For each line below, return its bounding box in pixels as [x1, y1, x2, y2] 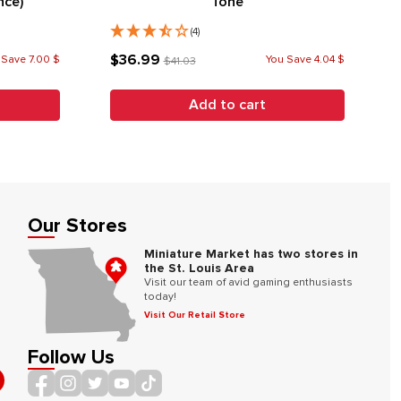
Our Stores [28, 214, 128, 238]
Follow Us [28, 346, 115, 370]
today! [144, 290, 177, 303]
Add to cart [188, 96, 266, 115]
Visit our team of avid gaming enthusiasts [144, 276, 354, 289]
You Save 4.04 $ [266, 52, 345, 66]
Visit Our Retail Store [144, 310, 246, 320]
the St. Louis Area [144, 260, 255, 276]
